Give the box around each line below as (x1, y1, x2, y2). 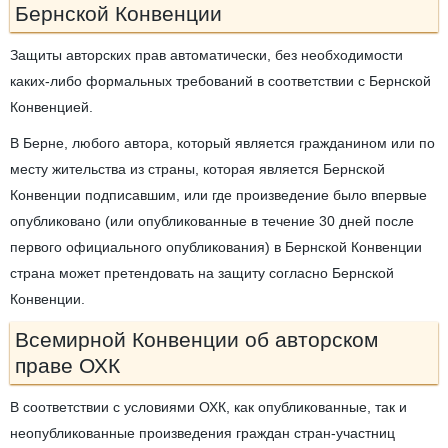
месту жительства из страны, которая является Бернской (10, 161, 385, 178)
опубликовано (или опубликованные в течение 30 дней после (10, 213, 414, 230)
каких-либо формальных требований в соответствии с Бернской (10, 73, 431, 90)
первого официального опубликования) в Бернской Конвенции (10, 239, 422, 256)
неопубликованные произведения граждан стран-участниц (10, 425, 395, 442)
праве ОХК (15, 354, 120, 378)
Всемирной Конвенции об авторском (15, 328, 378, 352)
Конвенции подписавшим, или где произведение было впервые (10, 187, 427, 204)
